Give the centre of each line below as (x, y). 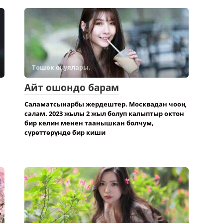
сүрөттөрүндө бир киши (65, 132)
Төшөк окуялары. (61, 67)
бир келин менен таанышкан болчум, (89, 123)
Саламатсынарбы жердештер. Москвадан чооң (105, 104)
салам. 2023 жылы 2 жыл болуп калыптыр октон (104, 113)
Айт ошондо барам (72, 88)
